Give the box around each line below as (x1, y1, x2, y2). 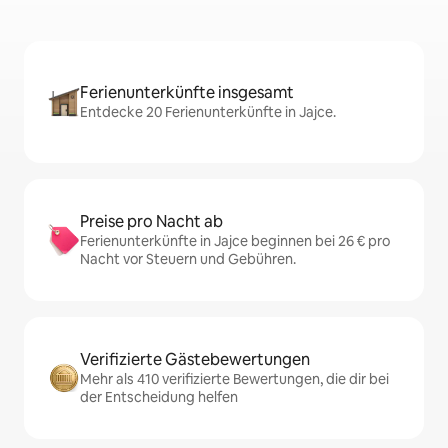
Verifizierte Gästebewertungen (80, 349, 310, 371)
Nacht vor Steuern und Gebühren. (80, 250, 296, 269)
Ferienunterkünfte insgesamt (80, 82, 294, 104)
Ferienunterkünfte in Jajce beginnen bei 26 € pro (80, 232, 390, 251)
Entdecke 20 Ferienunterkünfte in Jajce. (80, 103, 336, 122)
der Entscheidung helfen (80, 388, 238, 407)
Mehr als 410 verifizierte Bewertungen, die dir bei (80, 370, 389, 389)
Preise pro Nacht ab (80, 211, 223, 233)
